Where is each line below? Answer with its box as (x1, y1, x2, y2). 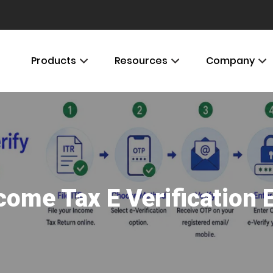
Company (205, 54, 255, 68)
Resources (114, 54, 168, 68)
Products (30, 54, 76, 68)
